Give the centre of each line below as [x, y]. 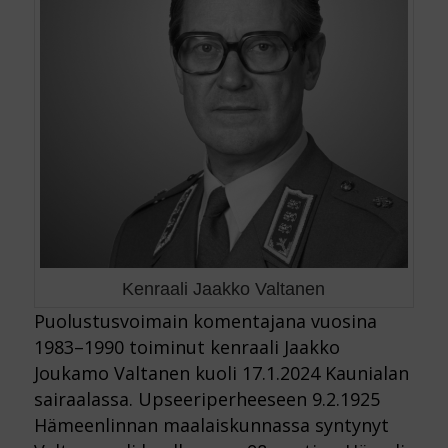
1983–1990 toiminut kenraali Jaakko [186, 347]
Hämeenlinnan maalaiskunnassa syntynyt [211, 425]
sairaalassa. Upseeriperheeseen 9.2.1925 [206, 399]
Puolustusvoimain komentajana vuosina [205, 321]
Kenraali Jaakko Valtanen [224, 289]
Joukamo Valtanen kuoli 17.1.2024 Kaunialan [221, 373]
